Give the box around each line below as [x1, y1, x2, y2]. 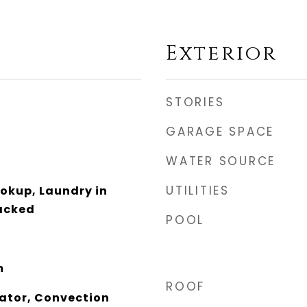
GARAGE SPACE [166, 123, 274, 140]
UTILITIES [166, 182, 230, 199]
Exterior [166, 40, 278, 67]
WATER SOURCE [166, 153, 275, 169]
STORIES [166, 94, 225, 110]
